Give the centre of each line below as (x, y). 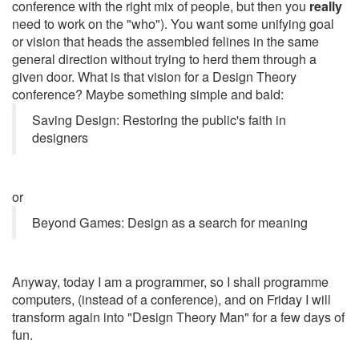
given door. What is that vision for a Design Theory (154, 77)
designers (60, 137)
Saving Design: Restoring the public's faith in (159, 120)
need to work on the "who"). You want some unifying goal (173, 24)
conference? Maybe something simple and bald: (148, 94)
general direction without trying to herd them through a (164, 59)
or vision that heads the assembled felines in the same (165, 41)
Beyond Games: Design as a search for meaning (170, 222)
